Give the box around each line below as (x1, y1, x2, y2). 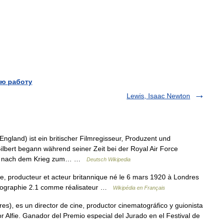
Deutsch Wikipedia (87, 156, 131, 162)
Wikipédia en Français (113, 185, 165, 191)
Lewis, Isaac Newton (127, 92, 190, 100)
